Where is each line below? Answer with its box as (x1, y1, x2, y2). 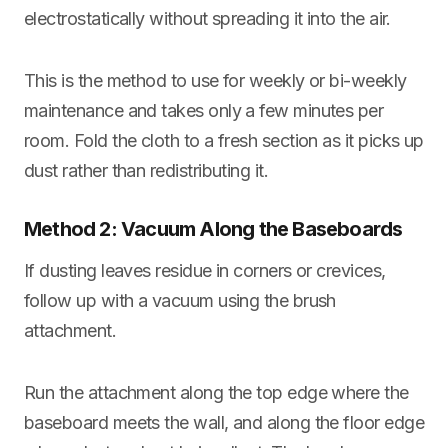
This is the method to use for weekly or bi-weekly (24, 70, 407, 91)
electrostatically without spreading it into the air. (24, 8, 391, 29)
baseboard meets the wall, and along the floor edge (24, 412, 424, 433)
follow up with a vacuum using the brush (24, 290, 336, 311)
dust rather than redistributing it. (24, 160, 269, 181)
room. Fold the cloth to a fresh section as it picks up (24, 130, 424, 151)
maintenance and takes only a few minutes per (24, 100, 384, 121)
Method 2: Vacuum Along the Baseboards (24, 217, 403, 241)
